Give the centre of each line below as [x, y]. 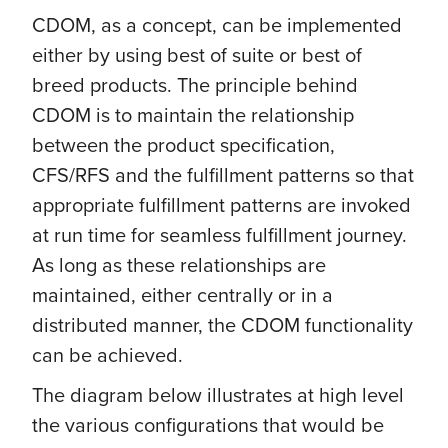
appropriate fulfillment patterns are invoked [221, 205]
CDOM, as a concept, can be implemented [217, 25]
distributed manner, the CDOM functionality [222, 325]
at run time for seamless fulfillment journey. [219, 235]
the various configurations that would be [208, 425]
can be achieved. [107, 355]
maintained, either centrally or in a [182, 295]
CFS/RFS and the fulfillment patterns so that [223, 175]
